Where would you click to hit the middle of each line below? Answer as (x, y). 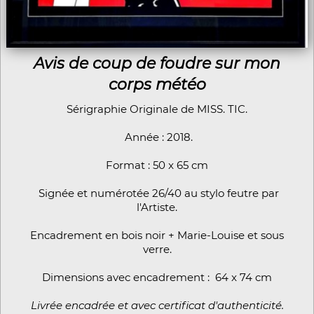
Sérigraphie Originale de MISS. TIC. (157, 109)
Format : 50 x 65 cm (157, 165)
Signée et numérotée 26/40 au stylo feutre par (157, 193)
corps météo (157, 85)
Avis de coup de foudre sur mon (157, 64)
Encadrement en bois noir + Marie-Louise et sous (157, 235)
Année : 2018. (157, 137)
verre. (157, 250)
